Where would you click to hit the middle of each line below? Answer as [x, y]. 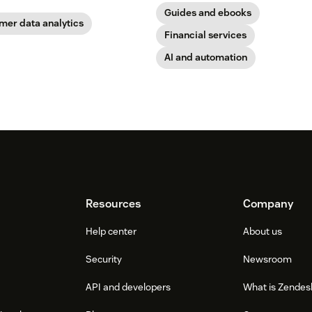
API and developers [128, 287]
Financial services [205, 34]
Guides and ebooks [208, 12]
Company [268, 203]
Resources [114, 203]
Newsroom [267, 259]
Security [104, 259]
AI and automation [206, 57]
